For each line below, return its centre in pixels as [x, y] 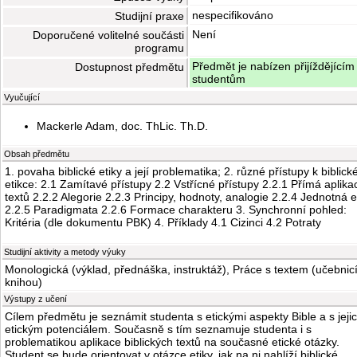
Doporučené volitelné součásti [108, 35]
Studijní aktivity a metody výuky [65, 252]
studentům [219, 79]
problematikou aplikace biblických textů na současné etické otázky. [172, 342]
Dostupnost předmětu [129, 67]
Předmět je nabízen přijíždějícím [273, 67]
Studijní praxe [149, 16]
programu [159, 48]
